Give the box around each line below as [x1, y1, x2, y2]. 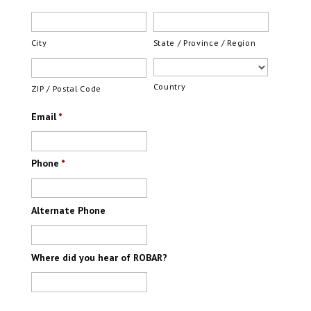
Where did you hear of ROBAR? [31, 251, 167, 264]
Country [153, 81, 186, 92]
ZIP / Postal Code [31, 83, 102, 94]
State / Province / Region [153, 37, 256, 48]
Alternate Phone [31, 204, 106, 217]
